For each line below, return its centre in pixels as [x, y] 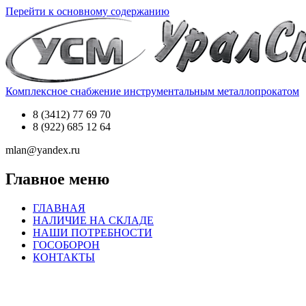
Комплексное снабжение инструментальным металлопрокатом [152, 91]
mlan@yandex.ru [43, 150]
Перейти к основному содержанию [87, 11]
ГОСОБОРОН [66, 245]
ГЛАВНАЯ [59, 208]
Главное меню [57, 179]
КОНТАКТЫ [64, 257]
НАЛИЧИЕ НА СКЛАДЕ [93, 220]
